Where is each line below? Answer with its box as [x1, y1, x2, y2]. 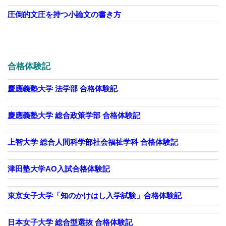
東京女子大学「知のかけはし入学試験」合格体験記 [8, 191, 189, 200]
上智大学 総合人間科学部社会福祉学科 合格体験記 [8, 137, 178, 146]
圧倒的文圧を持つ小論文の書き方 [8, 10, 121, 19]
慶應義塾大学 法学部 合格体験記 [8, 84, 118, 93]
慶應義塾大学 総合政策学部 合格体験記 [8, 110, 140, 120]
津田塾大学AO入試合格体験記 [8, 164, 110, 173]
